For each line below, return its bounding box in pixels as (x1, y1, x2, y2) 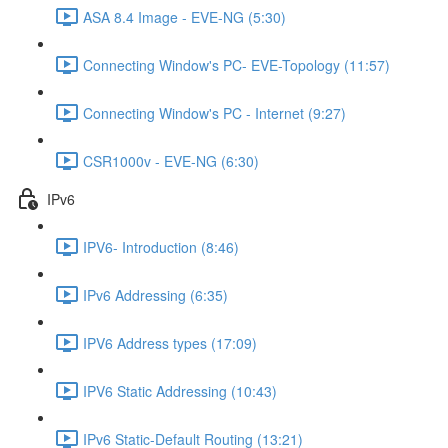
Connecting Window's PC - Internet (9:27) (83, 102, 346, 123)
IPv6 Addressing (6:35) (83, 284, 228, 305)
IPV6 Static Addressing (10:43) (83, 380, 277, 401)
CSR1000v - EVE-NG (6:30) (83, 150, 259, 171)
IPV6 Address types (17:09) (83, 332, 257, 353)
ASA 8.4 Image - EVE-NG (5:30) (83, 6, 286, 27)
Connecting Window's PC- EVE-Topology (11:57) (83, 54, 390, 75)
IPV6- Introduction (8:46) (83, 236, 239, 257)
